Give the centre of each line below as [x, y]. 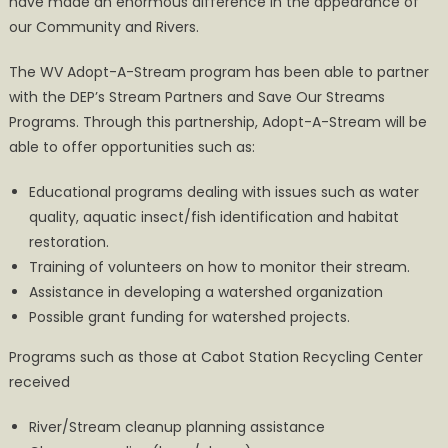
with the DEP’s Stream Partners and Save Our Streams [196, 97]
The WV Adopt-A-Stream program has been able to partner [218, 72]
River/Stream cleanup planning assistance [176, 427]
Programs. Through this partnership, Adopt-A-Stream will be [217, 122]
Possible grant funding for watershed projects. [189, 317]
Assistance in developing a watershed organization [205, 292]
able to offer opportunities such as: [131, 147]
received [39, 382]
